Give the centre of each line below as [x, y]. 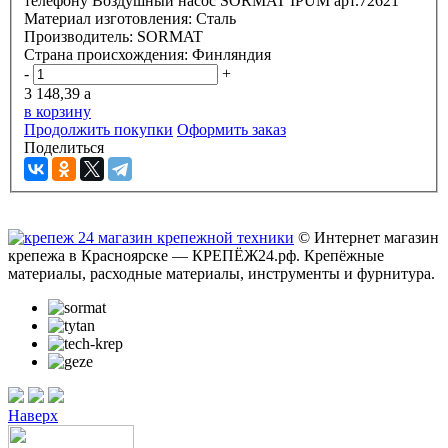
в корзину [57, 112]
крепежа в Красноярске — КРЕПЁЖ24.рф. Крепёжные [196, 256]
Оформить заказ [231, 130]
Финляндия [231, 55]
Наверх [33, 416]
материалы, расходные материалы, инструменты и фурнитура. [221, 274]
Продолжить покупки [98, 130]
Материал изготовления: [110, 19]
